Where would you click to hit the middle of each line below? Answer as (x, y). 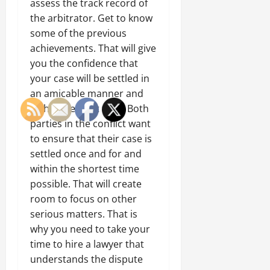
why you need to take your (90, 229)
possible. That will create (86, 184)
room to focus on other (83, 199)
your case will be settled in (90, 78)
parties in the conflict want (90, 123)
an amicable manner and (87, 93)
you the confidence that (84, 63)
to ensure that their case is (91, 138)
